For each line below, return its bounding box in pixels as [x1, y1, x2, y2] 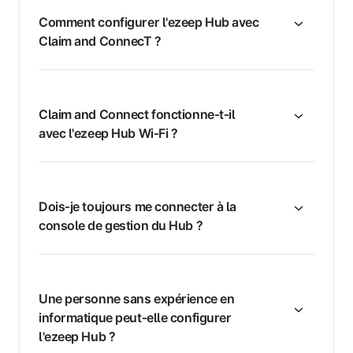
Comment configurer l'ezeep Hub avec [39, 14, 259, 31]
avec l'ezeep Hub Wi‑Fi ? [39, 125, 178, 142]
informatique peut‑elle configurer [39, 310, 232, 326]
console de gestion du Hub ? [39, 217, 203, 234]
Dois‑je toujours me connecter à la [39, 199, 237, 215]
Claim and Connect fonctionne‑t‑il [39, 106, 236, 123]
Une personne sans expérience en [39, 291, 235, 307]
